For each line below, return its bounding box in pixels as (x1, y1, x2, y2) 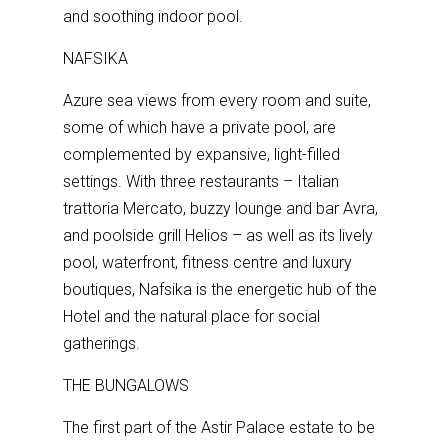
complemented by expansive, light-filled (63, 144, 341, 164)
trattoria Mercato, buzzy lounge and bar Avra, (63, 198, 379, 218)
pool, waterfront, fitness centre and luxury (63, 252, 353, 272)
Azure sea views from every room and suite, (63, 90, 372, 110)
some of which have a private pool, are (63, 117, 337, 137)
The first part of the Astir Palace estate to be (63, 417, 376, 437)
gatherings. (63, 333, 141, 353)
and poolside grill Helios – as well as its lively (63, 225, 374, 245)
